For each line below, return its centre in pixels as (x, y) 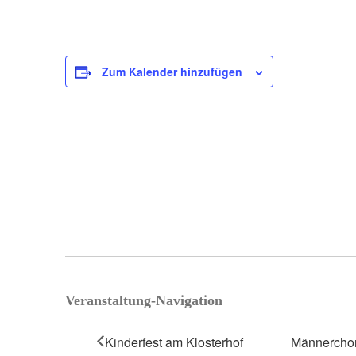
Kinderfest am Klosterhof (174, 342)
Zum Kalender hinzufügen (172, 72)
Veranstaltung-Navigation (144, 300)
